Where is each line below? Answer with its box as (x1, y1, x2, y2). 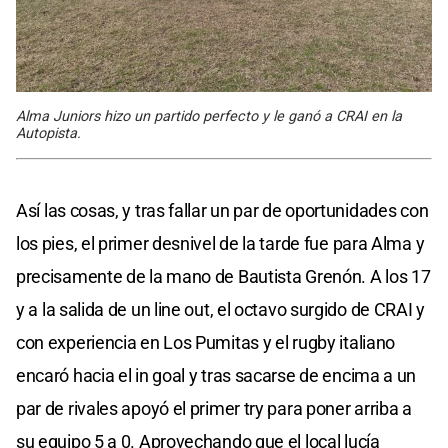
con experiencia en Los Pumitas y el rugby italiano (16, 332, 396, 354)
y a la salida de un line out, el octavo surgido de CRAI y (16, 299, 425, 321)
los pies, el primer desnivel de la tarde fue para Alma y (16, 233, 425, 255)
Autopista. (16, 125, 81, 143)
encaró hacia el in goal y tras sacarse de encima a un (16, 365, 417, 387)
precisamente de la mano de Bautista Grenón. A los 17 (16, 266, 431, 288)
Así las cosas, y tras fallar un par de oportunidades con (16, 200, 429, 222)
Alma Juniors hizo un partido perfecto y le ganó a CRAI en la (16, 108, 402, 126)
